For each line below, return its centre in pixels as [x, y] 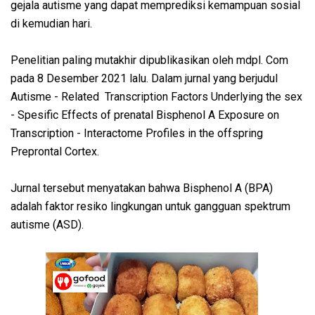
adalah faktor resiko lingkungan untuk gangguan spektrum [150, 207]
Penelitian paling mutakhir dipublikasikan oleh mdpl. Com [149, 60]
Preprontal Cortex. [56, 152]
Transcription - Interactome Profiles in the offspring [137, 134]
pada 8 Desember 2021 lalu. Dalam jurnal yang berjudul [144, 79]
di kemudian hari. [53, 24]
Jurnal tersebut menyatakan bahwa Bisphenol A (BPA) [142, 188]
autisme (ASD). [49, 225]
